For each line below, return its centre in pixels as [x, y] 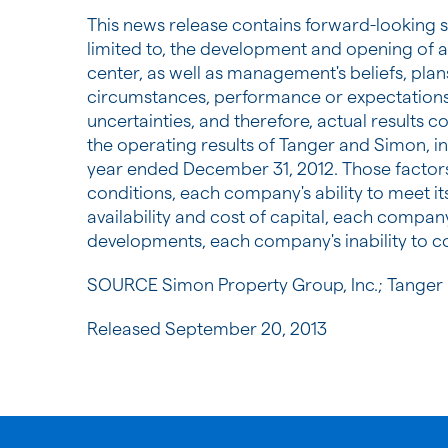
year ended [135, 168]
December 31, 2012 [258, 168]
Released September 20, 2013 [207, 328]
